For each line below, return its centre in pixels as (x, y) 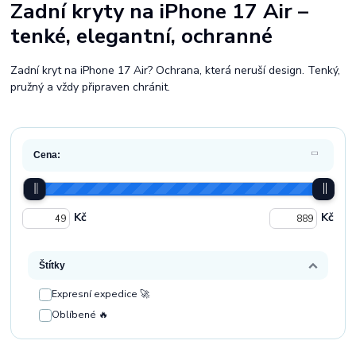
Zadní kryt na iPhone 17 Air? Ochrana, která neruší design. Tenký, (176, 70)
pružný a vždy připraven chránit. (91, 87)
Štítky (52, 265)
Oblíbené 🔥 (80, 315)
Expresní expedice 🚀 (101, 294)
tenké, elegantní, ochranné (142, 35)
